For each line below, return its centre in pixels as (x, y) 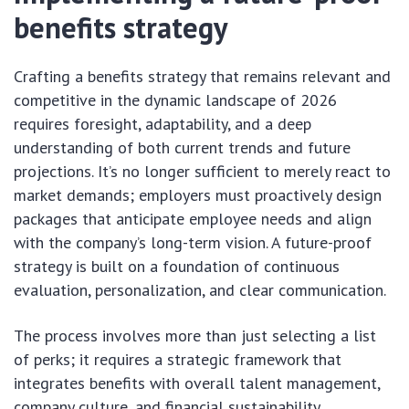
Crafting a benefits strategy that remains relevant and (202, 77)
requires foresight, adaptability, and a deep (163, 124)
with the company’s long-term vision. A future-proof (193, 243)
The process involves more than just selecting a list (195, 336)
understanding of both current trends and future (182, 148)
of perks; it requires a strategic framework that (178, 360)
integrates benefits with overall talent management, (197, 383)
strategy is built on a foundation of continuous (177, 267)
